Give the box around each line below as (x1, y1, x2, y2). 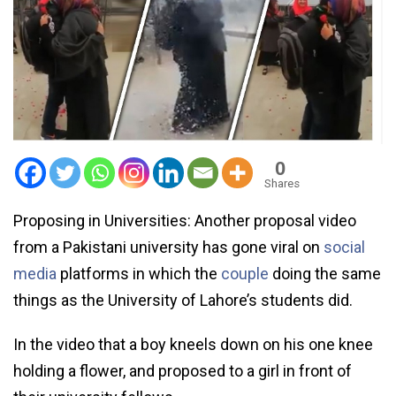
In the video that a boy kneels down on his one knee (13, 335, 373, 354)
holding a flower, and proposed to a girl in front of (13, 362, 352, 381)
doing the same (269, 264, 381, 284)
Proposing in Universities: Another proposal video (13, 211, 356, 231)
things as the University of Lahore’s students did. (13, 291, 353, 310)
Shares (264, 177, 300, 191)
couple (221, 264, 269, 284)
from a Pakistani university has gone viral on (13, 238, 324, 257)
